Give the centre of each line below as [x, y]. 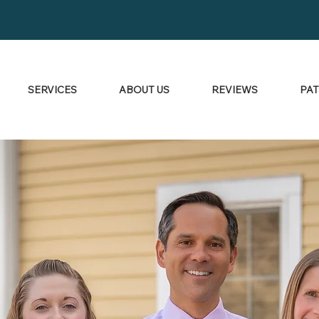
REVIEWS [235, 90]
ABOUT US [145, 90]
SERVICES [53, 90]
